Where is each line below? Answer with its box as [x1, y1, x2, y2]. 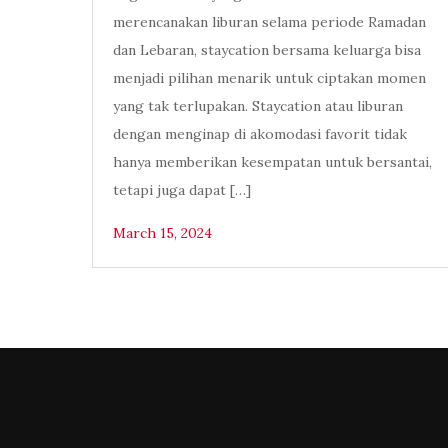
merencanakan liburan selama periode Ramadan [113, 13, 426, 32]
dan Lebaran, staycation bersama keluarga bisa [113, 41, 421, 60]
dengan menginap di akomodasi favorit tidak [113, 125, 407, 144]
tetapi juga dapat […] [113, 181, 251, 200]
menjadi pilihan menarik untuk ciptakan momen [113, 69, 426, 88]
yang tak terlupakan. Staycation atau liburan [113, 97, 403, 116]
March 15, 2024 [113, 224, 212, 243]
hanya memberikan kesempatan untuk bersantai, [113, 153, 432, 172]
